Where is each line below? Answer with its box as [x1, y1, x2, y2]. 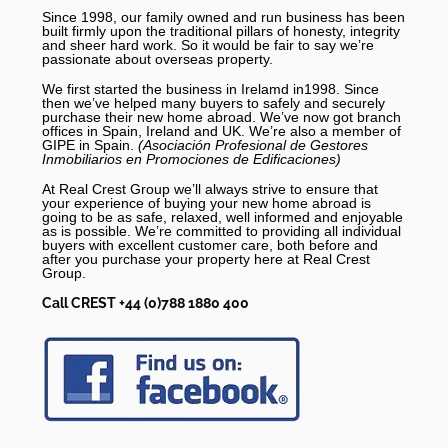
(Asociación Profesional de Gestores [138, 137, 368, 154]
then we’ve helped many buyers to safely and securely [42, 95, 385, 112]
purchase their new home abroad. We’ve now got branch [42, 109, 401, 126]
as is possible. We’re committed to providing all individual [42, 223, 401, 240]
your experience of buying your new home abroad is [42, 195, 371, 212]
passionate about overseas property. [42, 51, 273, 68]
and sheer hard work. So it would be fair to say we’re [42, 37, 374, 54]
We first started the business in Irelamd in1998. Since [42, 81, 379, 98]
